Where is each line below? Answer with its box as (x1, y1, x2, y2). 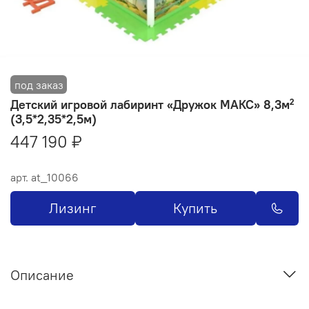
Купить (173, 199, 218, 217)
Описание (10, 266, 74, 284)
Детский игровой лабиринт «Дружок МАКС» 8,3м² (10, 96, 294, 112)
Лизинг (48, 199, 97, 217)
